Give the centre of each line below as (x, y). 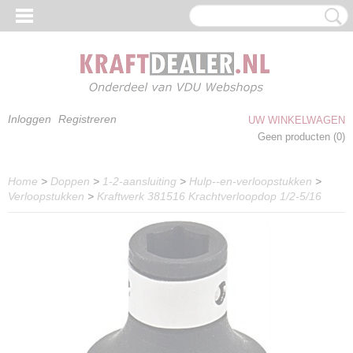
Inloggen (30, 119)
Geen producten (295, 137)
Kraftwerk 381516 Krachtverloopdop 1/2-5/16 (209, 196)
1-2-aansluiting (139, 181)
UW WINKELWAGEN (297, 120)
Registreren (87, 119)
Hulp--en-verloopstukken (251, 181)
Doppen (70, 181)
